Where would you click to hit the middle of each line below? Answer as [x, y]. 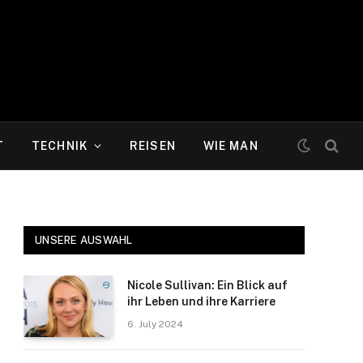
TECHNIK [60, 146]
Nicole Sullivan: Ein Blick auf [207, 285]
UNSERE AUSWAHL [84, 240]
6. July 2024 [155, 324]
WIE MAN [231, 146]
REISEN [153, 146]
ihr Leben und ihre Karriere [201, 301]
